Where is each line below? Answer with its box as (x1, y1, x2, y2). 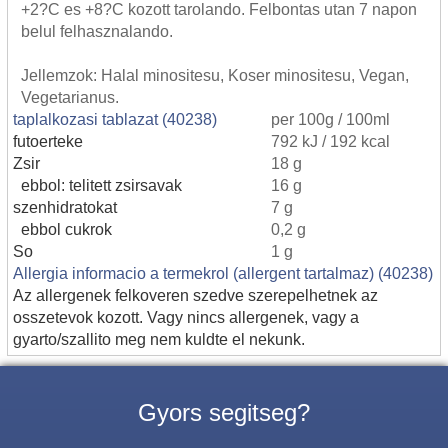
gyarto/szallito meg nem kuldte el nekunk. (13, 329, 305, 348)
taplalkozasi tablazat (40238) (13, 109, 217, 128)
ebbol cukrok (13, 219, 112, 238)
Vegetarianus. (21, 87, 119, 106)
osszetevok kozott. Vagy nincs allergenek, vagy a (13, 307, 359, 326)
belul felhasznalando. (21, 21, 173, 40)
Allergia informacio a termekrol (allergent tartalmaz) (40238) (13, 263, 433, 282)
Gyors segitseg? (138, 398, 310, 426)
